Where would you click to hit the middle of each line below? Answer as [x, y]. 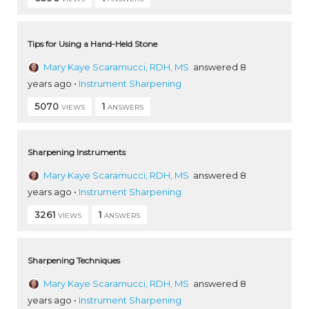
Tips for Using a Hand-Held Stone [92, 43]
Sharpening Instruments [77, 152]
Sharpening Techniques [74, 260]
